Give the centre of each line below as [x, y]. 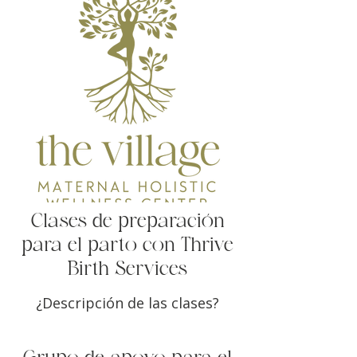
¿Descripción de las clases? [127, 303]
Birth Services [127, 270]
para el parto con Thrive [127, 246]
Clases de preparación [127, 222]
